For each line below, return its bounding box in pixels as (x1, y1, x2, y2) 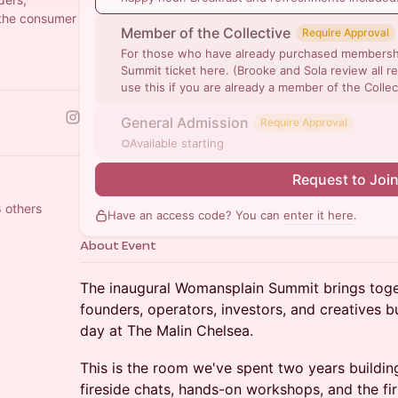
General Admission (121, 114, 249, 131)
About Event (80, 239, 156, 252)
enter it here (283, 208, 354, 222)
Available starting (130, 136, 227, 150)
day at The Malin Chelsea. (80, 322, 253, 339)
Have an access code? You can (107, 208, 283, 222)
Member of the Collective (121, 24, 291, 42)
